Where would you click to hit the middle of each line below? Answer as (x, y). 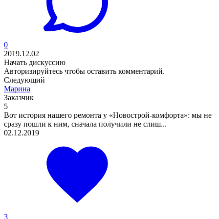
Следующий (24, 80)
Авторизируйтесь (33, 71)
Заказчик (19, 97)
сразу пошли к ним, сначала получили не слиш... (85, 124)
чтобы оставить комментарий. (114, 71)
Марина (17, 88)
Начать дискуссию (35, 62)
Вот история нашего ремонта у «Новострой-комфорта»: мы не (108, 115)
